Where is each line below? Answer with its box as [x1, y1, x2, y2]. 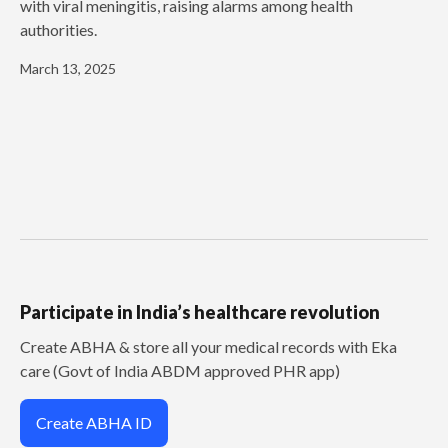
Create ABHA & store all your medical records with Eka [20, 336, 397, 356]
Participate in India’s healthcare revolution [20, 300, 380, 323]
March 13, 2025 [20, 59, 116, 77]
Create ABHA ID [36, 412, 152, 432]
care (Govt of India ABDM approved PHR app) [20, 360, 340, 380]
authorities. [20, 19, 97, 39]
